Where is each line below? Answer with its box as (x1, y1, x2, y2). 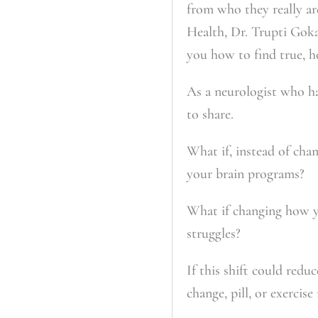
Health (186, 23, 224, 40)
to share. (186, 105, 234, 123)
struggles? (186, 224, 241, 242)
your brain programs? (186, 165, 305, 182)
